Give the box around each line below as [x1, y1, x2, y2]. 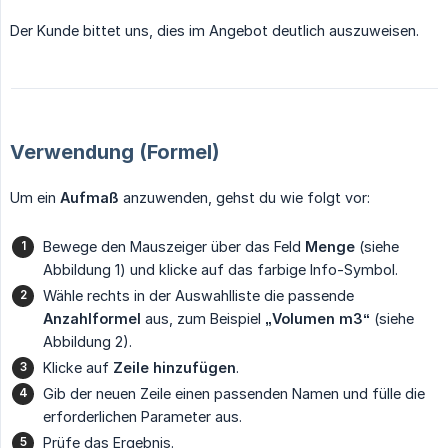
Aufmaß [60, 188, 119, 206]
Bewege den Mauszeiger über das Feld [43, 237, 305, 255]
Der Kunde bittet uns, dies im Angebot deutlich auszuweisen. [10, 21, 419, 39]
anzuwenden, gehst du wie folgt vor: [119, 188, 370, 206]
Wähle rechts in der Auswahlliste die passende [43, 286, 354, 304]
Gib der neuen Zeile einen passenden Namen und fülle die [43, 384, 425, 402]
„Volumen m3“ [265, 309, 370, 327]
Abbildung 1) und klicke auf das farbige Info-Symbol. [43, 260, 398, 278]
